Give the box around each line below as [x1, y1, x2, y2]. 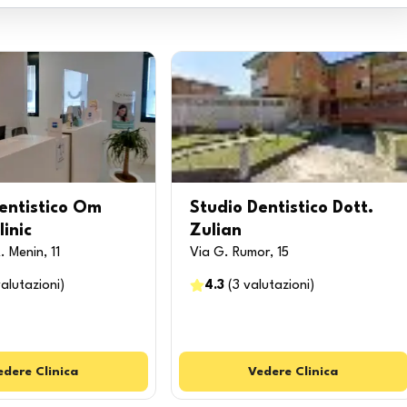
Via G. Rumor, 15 [189, 246, 289, 260]
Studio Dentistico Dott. [189, 200, 373, 216]
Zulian [189, 223, 242, 239]
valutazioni [243, 279, 310, 293]
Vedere [248, 365, 293, 378]
